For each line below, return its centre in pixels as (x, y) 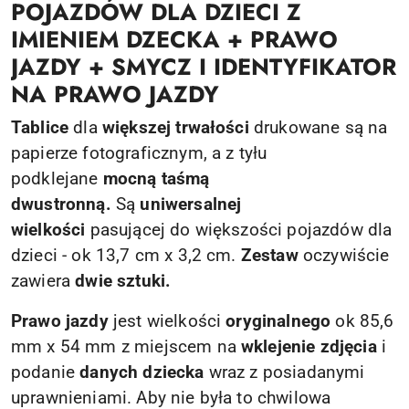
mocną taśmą (156, 178)
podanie (46, 372)
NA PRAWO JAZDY (115, 94)
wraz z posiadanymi (284, 372)
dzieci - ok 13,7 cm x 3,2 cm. (126, 255)
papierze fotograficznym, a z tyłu (139, 153)
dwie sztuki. (123, 281)
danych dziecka (142, 372)
